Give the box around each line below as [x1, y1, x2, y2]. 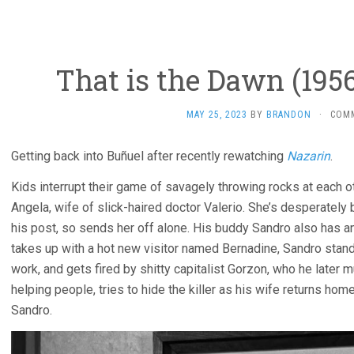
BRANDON [266, 109, 311, 120]
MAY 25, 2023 [186, 109, 247, 120]
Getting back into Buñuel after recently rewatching [11, 149, 287, 164]
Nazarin [287, 149, 330, 164]
